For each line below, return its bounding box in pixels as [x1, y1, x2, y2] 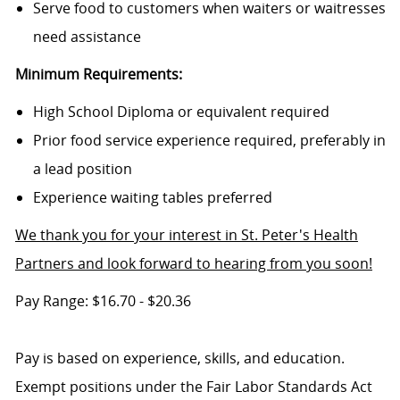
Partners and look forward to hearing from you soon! [14, 254, 372, 274]
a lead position [32, 159, 132, 179]
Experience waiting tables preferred [32, 187, 272, 208]
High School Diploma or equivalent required [32, 102, 329, 122]
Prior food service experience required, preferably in [32, 130, 386, 151]
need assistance [32, 27, 141, 47]
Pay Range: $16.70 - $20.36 [14, 291, 191, 312]
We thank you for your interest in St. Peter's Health [14, 225, 358, 246]
